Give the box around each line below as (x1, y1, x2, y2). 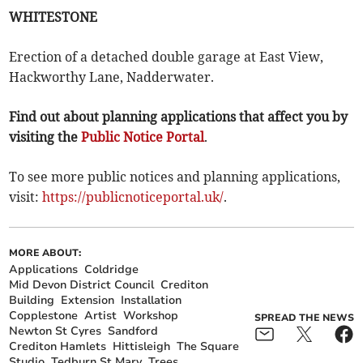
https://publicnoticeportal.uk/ (42, 189, 224, 206)
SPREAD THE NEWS (254, 311, 354, 325)
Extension (61, 293, 115, 309)
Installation (121, 293, 182, 309)
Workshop (123, 308, 179, 324)
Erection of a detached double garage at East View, (9, 49, 324, 66)
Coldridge (84, 262, 139, 278)
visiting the (9, 129, 82, 146)
